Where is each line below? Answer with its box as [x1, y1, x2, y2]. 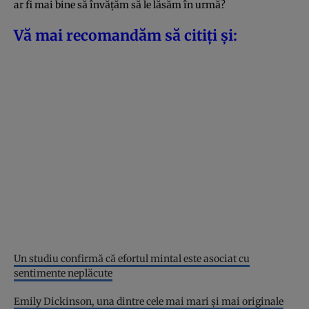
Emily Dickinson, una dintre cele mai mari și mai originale [14, 295, 283, 308]
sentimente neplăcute [14, 266, 112, 279]
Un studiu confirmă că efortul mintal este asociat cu [14, 252, 250, 265]
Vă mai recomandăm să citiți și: [14, 26, 237, 45]
